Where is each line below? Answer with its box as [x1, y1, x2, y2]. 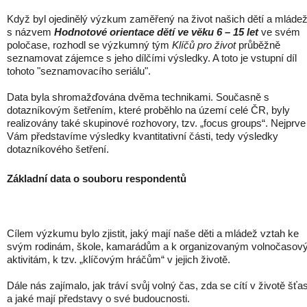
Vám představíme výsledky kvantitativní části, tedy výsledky [7, 130, 278, 142]
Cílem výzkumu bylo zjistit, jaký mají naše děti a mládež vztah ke [7, 228, 299, 240]
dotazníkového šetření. [7, 143, 109, 155]
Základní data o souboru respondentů [7, 172, 186, 184]
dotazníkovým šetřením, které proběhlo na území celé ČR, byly [7, 104, 290, 116]
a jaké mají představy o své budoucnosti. [7, 293, 190, 305]
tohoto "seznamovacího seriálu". [7, 65, 173, 77]
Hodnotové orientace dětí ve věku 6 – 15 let [54, 26, 261, 38]
